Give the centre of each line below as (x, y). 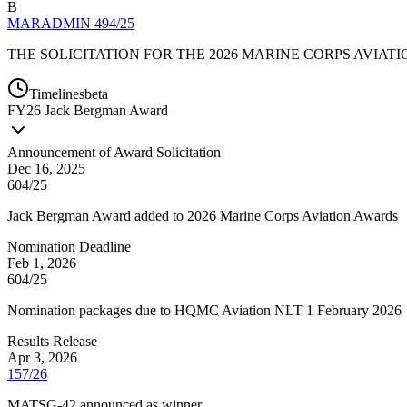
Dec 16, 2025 (46, 168)
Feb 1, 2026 (42, 263)
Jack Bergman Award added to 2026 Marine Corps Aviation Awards (203, 215)
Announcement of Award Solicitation (114, 152)
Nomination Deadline (69, 246)
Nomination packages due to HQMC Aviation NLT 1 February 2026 (204, 310)
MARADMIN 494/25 (71, 23)
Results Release (52, 341)
